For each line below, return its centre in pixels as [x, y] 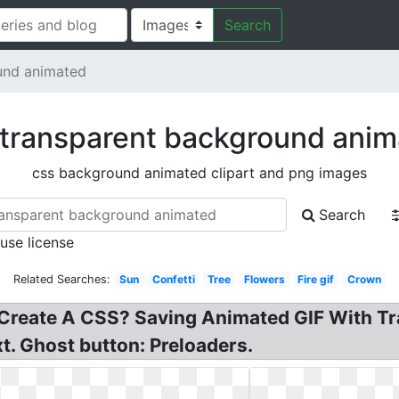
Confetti [173, 279]
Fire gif [316, 279]
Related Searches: [62, 279]
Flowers [264, 279]
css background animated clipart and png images [199, 173]
